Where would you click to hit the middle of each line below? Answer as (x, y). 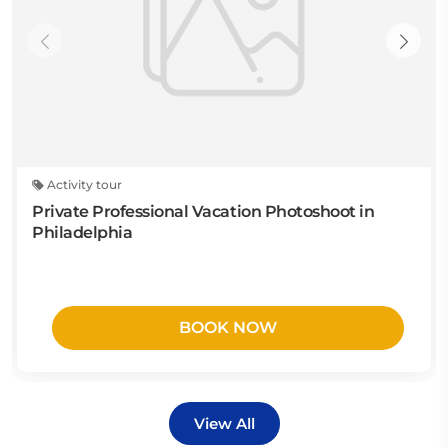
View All (224, 424)
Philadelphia (82, 233)
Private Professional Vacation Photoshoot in (203, 212)
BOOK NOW (228, 328)
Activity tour (83, 185)
